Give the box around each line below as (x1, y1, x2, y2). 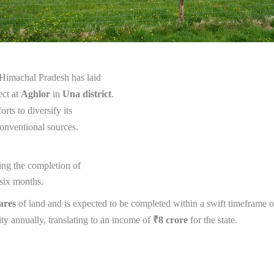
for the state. (190, 215, 240, 225)
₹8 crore (150, 215, 190, 225)
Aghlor (21, 89, 50, 99)
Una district (62, 89, 111, 99)
